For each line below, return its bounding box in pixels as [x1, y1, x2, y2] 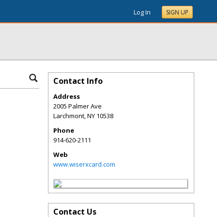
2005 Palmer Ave [53, 102, 102, 110]
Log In [134, 8, 151, 16]
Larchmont [53, 111, 84, 120]
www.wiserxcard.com [53, 160, 115, 169]
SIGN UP [166, 8, 188, 16]
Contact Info [53, 76, 103, 86]
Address [53, 92, 80, 101]
